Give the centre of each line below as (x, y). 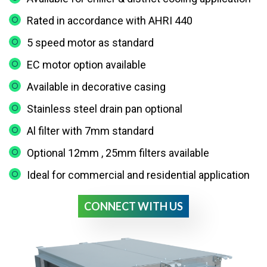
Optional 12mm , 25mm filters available (118, 153)
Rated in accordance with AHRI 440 (110, 21)
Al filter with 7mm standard (90, 131)
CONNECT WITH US (133, 207)
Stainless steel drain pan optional (105, 109)
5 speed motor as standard (90, 43)
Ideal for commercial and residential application (138, 175)
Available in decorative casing (96, 87)
